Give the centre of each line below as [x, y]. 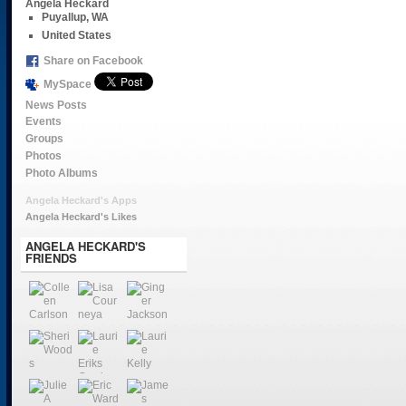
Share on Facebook [93, 60]
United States [76, 36]
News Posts [56, 105]
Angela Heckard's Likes [81, 217]
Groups [44, 139]
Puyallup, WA [75, 18]
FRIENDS [51, 258]
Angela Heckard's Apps [81, 200]
